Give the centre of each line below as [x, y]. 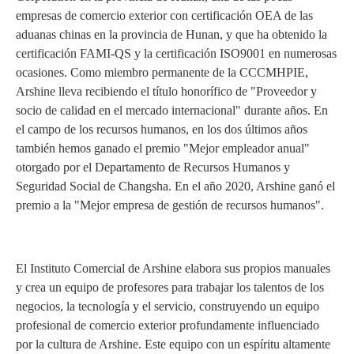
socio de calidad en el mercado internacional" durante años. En [172, 110]
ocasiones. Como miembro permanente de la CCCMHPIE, [162, 72]
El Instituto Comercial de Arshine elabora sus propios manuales [173, 268]
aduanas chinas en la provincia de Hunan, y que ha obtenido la [171, 34]
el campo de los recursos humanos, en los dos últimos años [162, 129]
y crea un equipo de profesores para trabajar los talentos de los [170, 287]
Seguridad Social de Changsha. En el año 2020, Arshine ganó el [175, 186]
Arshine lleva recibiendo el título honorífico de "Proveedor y [166, 91]
